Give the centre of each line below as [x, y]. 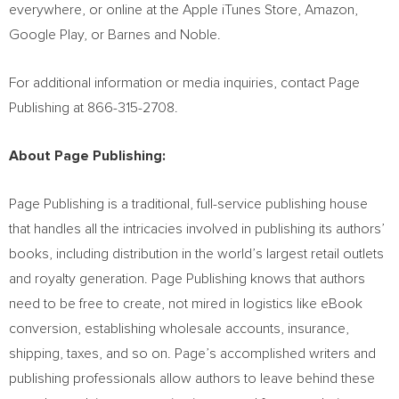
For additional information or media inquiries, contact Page [184, 83]
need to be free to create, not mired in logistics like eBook [186, 304]
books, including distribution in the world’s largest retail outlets [196, 254]
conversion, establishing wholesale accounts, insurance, [179, 329]
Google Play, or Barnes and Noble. [115, 35]
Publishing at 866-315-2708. [94, 108]
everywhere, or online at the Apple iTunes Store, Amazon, [183, 10]
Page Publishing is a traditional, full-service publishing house [188, 204]
